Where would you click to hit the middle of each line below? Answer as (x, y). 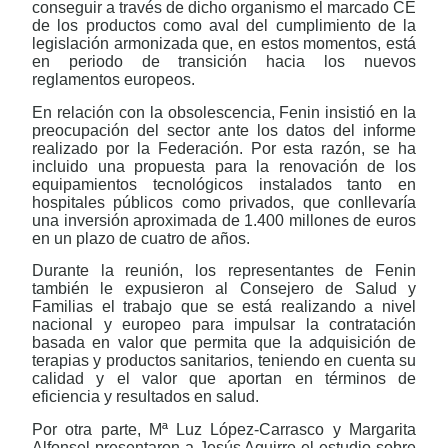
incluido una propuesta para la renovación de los (224, 166)
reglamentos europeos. (113, 80)
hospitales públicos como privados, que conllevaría (224, 202)
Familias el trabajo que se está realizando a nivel (224, 307)
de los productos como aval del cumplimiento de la (224, 26)
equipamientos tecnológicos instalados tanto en (224, 184)
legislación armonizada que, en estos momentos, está (224, 44)
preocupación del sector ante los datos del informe (224, 130)
